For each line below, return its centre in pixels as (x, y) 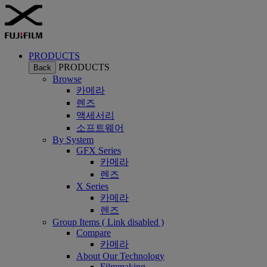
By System (73, 140)
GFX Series (99, 150)
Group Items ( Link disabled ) (108, 222)
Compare (94, 233)
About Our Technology (120, 256)
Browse (67, 79)
